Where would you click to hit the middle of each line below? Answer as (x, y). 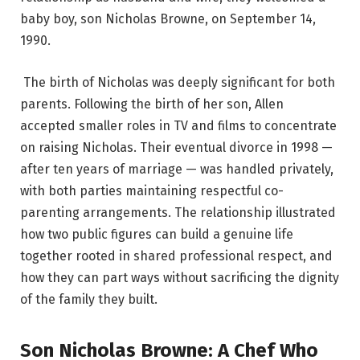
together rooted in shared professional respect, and (176, 256)
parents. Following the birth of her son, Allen (152, 104)
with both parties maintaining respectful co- (152, 191)
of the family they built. (89, 300)
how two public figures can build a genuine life (157, 235)
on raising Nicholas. (78, 148)
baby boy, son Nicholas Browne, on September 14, (168, 19)
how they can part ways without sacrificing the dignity (180, 278)
